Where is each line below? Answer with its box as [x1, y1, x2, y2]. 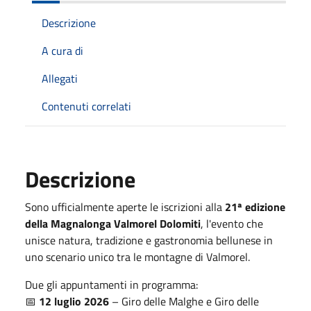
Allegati [42, 69, 78, 87]
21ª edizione [225, 198, 285, 215]
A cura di [42, 42, 83, 59]
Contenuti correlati [42, 97, 131, 115]
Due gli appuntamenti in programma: [25, 276, 198, 293]
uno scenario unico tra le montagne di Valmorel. [25, 248, 250, 265]
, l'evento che [201, 215, 263, 232]
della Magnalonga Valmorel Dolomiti [25, 215, 201, 232]
